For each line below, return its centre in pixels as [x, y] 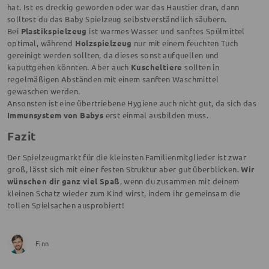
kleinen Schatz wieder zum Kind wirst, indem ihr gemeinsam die [124, 193]
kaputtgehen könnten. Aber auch [69, 67]
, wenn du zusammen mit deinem [180, 181]
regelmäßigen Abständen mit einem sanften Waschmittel [113, 79]
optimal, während [41, 43]
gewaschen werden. [44, 91]
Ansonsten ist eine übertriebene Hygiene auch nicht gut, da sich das [132, 103]
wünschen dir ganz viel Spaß [64, 181]
